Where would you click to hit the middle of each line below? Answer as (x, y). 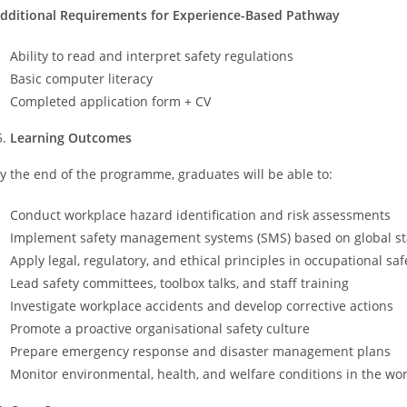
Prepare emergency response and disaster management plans (200, 351)
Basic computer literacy (81, 78)
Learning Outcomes (71, 137)
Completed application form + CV (110, 101)
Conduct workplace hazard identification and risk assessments (200, 214)
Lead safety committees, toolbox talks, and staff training (179, 283)
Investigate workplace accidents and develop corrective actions (202, 305)
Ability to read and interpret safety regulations (152, 55)
